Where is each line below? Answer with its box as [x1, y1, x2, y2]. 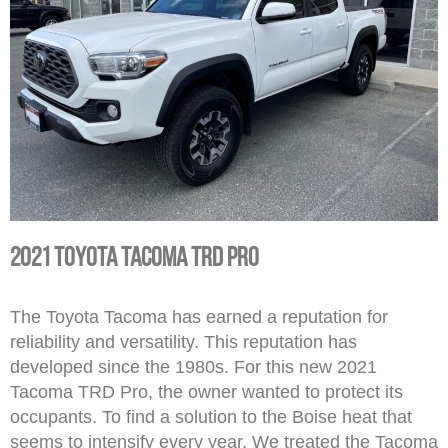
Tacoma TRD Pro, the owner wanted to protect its [10, 382, 403, 403]
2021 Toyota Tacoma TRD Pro [10, 242, 259, 271]
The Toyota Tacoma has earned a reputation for [10, 307, 388, 328]
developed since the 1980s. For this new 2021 [10, 357, 377, 378]
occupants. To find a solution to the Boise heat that [10, 407, 412, 428]
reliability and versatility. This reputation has [10, 332, 357, 353]
